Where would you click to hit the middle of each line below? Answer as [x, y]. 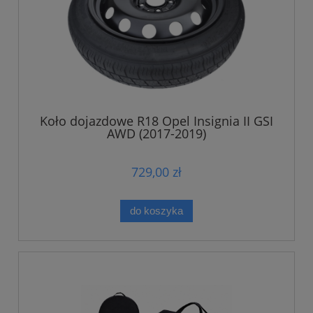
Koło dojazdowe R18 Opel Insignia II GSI [156, 121]
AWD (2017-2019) [156, 134]
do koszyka [156, 211]
